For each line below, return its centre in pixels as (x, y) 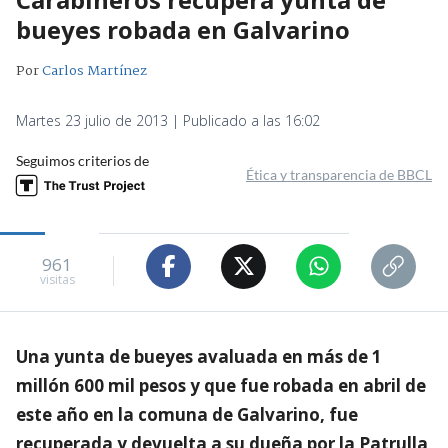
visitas (57, 280)
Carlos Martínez (94, 70)
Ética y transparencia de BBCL (339, 174)
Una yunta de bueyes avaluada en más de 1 (199, 356)
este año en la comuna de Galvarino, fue (187, 414)
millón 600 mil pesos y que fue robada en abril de (221, 385)
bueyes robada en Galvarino (183, 29)
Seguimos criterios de (82, 160)
